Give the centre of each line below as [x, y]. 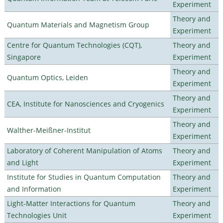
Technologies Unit [37, 215]
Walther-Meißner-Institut [49, 130]
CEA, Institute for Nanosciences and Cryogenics [85, 104]
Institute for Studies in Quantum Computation [84, 177]
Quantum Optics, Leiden [47, 77]
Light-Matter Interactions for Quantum [71, 203]
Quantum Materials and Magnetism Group [78, 24]
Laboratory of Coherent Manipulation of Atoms [84, 150]
